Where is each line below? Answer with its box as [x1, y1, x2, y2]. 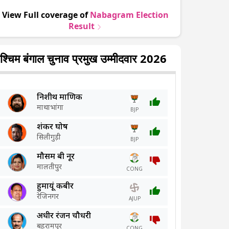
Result [68, 20, 95, 32]
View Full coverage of [2, 9, 90, 21]
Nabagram [89, 9, 134, 21]
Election [133, 9, 169, 21]
